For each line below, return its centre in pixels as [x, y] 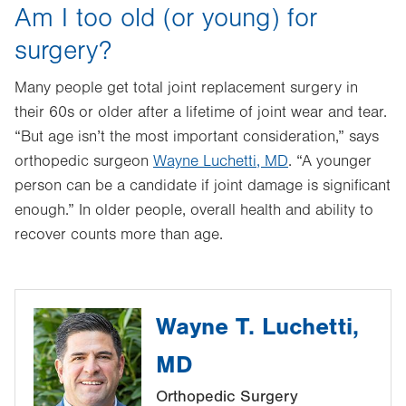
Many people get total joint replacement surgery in [186, 88]
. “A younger [330, 161]
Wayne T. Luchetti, [258, 327]
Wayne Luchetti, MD [221, 161]
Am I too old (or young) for [166, 18]
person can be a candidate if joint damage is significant [203, 186]
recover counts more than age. [119, 235]
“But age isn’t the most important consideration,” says [197, 137]
